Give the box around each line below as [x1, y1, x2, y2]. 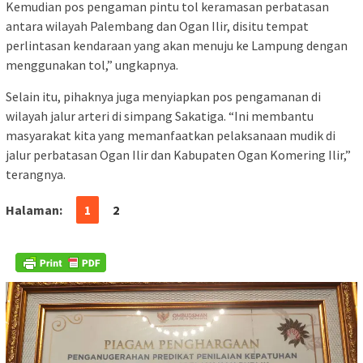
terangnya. [6, 166, 66, 183]
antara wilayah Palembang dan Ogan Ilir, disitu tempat [6, 18, 309, 35]
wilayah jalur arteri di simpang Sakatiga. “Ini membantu [6, 108, 314, 125]
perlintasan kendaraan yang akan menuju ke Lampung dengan [6, 37, 348, 54]
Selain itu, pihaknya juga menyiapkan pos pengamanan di [6, 88, 321, 105]
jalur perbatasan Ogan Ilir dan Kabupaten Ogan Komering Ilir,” [6, 147, 351, 164]
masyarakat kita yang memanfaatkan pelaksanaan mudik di [6, 127, 335, 144]
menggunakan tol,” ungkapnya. [6, 57, 178, 74]
